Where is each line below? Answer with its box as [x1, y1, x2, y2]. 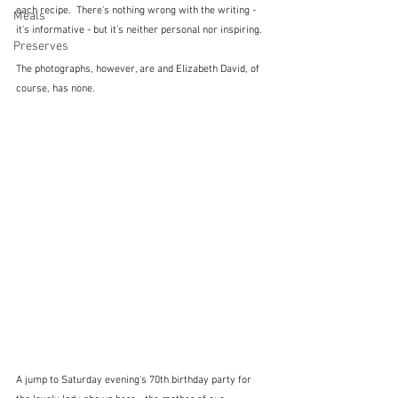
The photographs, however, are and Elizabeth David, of [16, 62, 262, 76]
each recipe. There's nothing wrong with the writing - [16, 4, 259, 17]
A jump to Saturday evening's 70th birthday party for [16, 373, 254, 386]
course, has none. [16, 82, 95, 95]
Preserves [13, 39, 68, 54]
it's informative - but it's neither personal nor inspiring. [16, 23, 262, 36]
